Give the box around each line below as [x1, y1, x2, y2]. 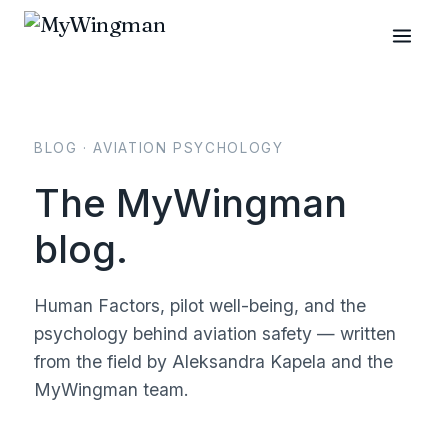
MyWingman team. [34, 379, 189, 400]
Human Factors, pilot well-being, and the [34, 295, 366, 316]
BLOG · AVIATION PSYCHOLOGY [34, 140, 284, 156]
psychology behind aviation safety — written [34, 323, 396, 344]
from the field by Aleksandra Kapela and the [34, 351, 393, 372]
